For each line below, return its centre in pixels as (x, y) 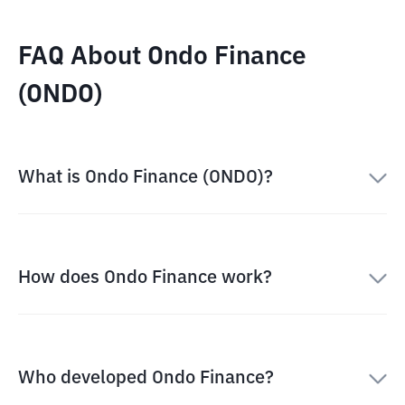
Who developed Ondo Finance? (146, 378)
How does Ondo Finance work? (145, 278)
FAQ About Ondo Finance (162, 57)
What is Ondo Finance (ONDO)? (146, 177)
